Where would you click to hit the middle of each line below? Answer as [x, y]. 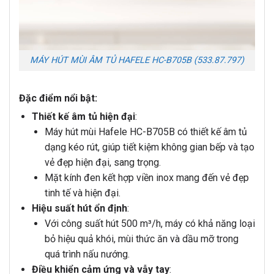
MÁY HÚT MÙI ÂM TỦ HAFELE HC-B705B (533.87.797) [137, 61]
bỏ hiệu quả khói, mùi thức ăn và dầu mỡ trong [141, 239]
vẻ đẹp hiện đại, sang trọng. [102, 163]
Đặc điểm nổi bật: [58, 98]
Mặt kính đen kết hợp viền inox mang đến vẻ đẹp [146, 178]
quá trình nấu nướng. [87, 254]
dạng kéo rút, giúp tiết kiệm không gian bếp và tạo [149, 147]
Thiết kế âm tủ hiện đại [83, 117]
